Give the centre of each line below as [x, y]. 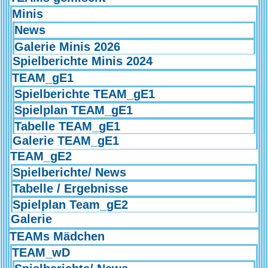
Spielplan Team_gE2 [70, 205]
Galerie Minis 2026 [67, 46]
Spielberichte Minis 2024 [83, 61]
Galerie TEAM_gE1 [66, 141]
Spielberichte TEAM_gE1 [85, 94]
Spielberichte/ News [69, 172]
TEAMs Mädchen [57, 237]
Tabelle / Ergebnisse [70, 188]
